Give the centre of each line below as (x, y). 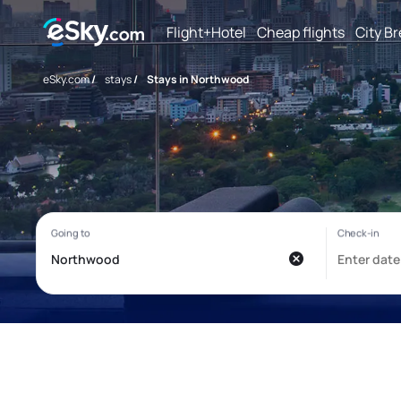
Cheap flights (301, 32)
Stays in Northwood (198, 79)
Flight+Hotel (206, 32)
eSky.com (66, 79)
